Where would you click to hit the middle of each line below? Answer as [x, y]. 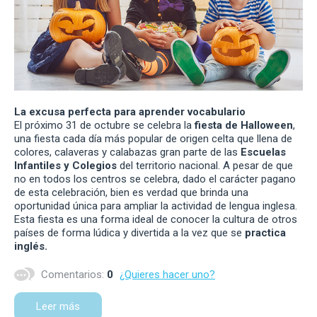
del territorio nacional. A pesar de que [205, 166]
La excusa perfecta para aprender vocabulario [130, 112]
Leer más [58, 307]
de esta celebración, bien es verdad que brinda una [131, 193]
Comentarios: [73, 275]
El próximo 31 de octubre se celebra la [104, 126]
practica [265, 233]
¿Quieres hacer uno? [167, 275]
